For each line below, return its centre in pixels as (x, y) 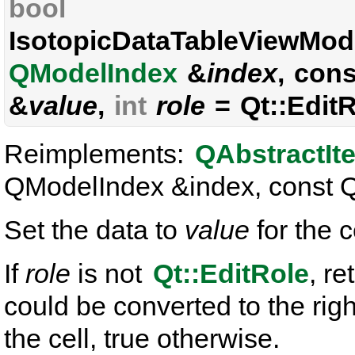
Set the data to (94, 230)
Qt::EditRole (231, 273)
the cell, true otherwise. (142, 338)
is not (110, 273)
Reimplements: (97, 154)
